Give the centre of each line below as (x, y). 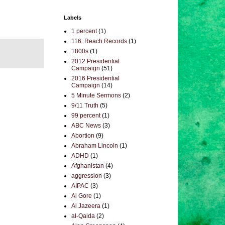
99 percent (86, 116)
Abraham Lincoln (95, 146)
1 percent (84, 31)
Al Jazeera (86, 206)
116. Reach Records (99, 41)
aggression (87, 176)
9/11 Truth (85, 105)
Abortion (83, 136)
